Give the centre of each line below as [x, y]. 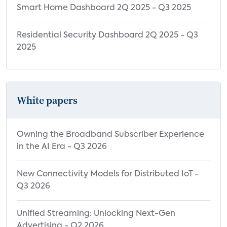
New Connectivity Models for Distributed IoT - [108, 174]
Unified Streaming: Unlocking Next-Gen [96, 214]
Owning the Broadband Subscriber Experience [110, 135]
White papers [47, 100]
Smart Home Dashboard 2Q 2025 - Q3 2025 [104, 8]
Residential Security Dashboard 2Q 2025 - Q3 [107, 35]
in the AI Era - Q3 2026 [62, 147]
